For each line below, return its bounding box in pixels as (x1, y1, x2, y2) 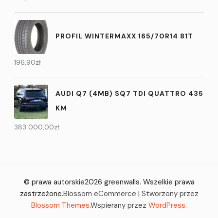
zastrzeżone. (19, 189, 63, 199)
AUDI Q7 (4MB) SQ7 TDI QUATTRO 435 (55, 89, 203, 98)
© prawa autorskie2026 (23, 177, 104, 187)
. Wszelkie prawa (139, 177, 195, 187)
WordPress (148, 200, 185, 211)
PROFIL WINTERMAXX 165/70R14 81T (55, 31, 193, 40)
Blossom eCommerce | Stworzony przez (63, 189, 199, 199)
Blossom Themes (31, 200, 90, 211)
